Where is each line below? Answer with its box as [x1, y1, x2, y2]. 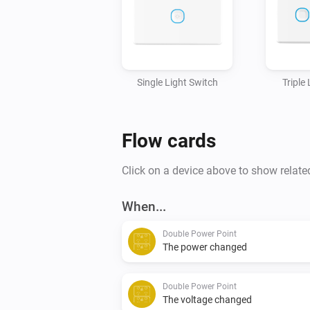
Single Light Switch [136, 76, 218, 88]
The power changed [163, 241, 247, 253]
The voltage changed [163, 293, 252, 305]
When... [122, 198, 166, 215]
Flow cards [122, 129, 216, 152]
